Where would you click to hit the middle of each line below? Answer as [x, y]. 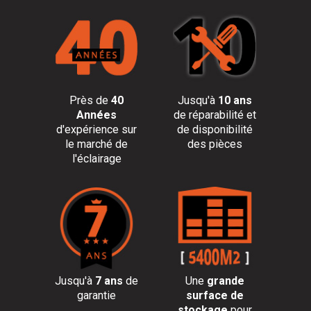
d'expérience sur [96, 129]
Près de [90, 100]
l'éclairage [96, 159]
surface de [215, 295]
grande [225, 281]
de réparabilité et [215, 115]
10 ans [235, 100]
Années [96, 115]
